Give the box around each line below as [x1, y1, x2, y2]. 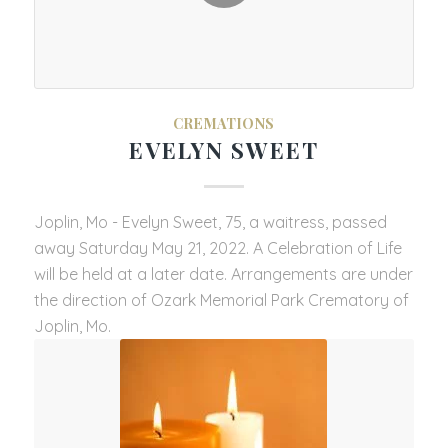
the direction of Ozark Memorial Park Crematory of [33, 289, 409, 310]
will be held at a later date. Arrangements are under [33, 263, 413, 284]
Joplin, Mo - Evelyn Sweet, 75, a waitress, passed [33, 211, 387, 232]
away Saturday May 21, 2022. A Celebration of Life [33, 237, 402, 258]
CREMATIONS [173, 112, 275, 133]
